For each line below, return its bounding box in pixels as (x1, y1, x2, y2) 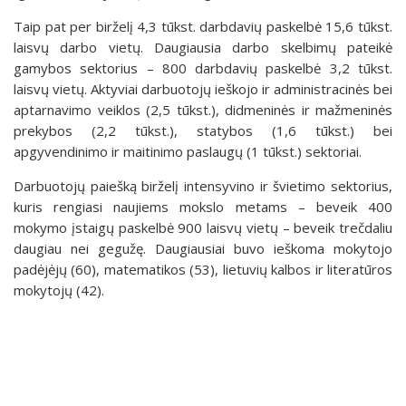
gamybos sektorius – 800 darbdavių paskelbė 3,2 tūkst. (14, 58, 392, 77)
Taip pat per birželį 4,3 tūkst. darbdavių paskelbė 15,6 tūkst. (14, 16, 392, 35)
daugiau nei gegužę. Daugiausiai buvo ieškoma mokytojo (14, 238, 392, 257)
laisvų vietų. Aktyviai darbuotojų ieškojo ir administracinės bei (14, 79, 392, 98)
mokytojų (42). (14, 280, 104, 299)
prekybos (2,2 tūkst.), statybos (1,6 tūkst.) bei (14, 121, 392, 140)
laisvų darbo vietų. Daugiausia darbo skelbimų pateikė (14, 37, 392, 56)
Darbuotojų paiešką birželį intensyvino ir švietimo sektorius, (14, 176, 392, 195)
